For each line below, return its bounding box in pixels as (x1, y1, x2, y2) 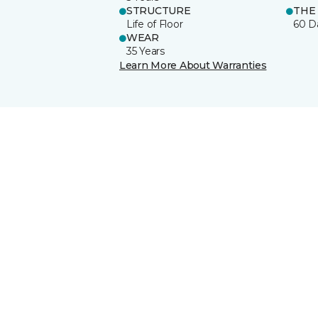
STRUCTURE (126, 4, 191, 17)
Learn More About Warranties (119, 58, 267, 72)
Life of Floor (126, 17, 183, 31)
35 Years (126, 44, 165, 57)
